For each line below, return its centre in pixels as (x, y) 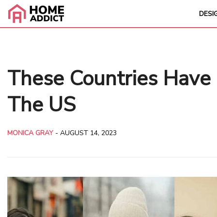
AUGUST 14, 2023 (88, 133)
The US (41, 105)
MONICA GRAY (30, 133)
